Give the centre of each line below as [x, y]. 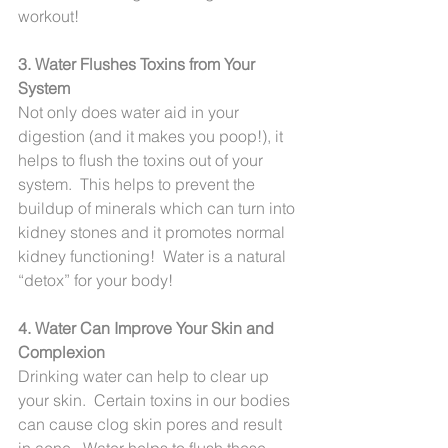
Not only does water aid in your [130, 111]
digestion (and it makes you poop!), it [152, 135]
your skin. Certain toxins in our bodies [156, 399]
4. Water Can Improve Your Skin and [148, 327]
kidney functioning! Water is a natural [154, 255]
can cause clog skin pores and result [152, 423]
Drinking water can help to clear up [145, 375]
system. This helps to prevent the [138, 183]
